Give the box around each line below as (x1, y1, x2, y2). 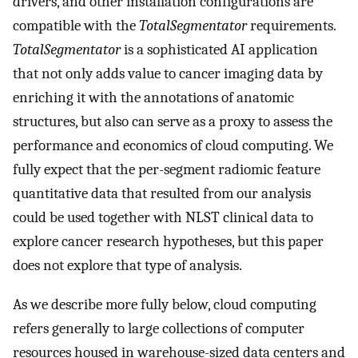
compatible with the (13, 17, 139, 35)
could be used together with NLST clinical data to (13, 209, 313, 227)
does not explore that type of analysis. (13, 257, 242, 275)
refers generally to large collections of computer (13, 319, 304, 337)
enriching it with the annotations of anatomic (13, 89, 294, 107)
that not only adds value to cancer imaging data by (13, 65, 323, 83)
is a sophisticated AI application (121, 41, 318, 59)
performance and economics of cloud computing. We (13, 137, 333, 155)
